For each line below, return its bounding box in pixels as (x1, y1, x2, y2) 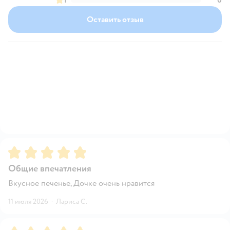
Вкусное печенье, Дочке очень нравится (8, 178, 155, 188)
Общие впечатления (8, 162, 91, 175)
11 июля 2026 (8, 197, 48, 206)
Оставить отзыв (86, 14, 144, 25)
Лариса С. (56, 197, 87, 206)
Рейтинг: (8, 145, 42, 156)
